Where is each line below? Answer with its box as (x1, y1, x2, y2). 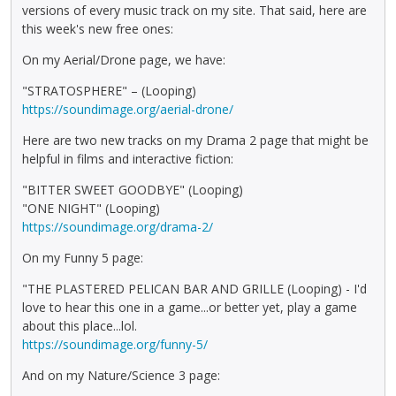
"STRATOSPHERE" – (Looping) (22, 81, 196, 99)
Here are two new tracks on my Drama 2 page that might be (22, 131, 369, 148)
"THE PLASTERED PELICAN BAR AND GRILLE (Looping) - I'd (22, 279, 367, 297)
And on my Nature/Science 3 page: (22, 366, 220, 384)
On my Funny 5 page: (22, 248, 143, 266)
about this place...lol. (22, 316, 137, 334)
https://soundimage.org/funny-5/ (22, 335, 208, 353)
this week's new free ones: (22, 19, 173, 37)
